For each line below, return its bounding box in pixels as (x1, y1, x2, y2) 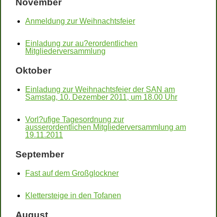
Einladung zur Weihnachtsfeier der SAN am (25, 85, 175, 93)
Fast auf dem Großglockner (25, 169, 119, 177)
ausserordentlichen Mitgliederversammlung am (25, 123, 186, 131)
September (15, 149, 64, 159)
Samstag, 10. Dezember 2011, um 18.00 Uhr (25, 93, 177, 101)
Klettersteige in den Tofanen (25, 191, 121, 200)
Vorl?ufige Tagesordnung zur (25, 115, 124, 124)
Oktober (15, 65, 51, 76)
